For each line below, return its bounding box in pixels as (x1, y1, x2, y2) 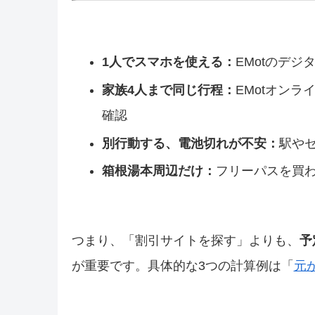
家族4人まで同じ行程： (102, 83, 236, 98)
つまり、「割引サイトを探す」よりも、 (71, 233, 300, 248)
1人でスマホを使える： (102, 55, 236, 70)
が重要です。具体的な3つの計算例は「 (71, 259, 294, 274)
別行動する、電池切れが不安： (102, 136, 280, 150)
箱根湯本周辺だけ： (102, 164, 217, 179)
